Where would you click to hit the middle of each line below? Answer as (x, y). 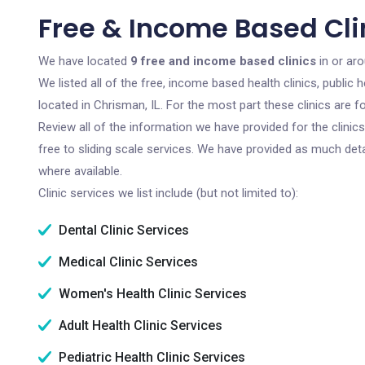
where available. (80, 171)
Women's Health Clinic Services (151, 294)
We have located (84, 61)
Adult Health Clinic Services (139, 325)
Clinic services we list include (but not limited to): (168, 193)
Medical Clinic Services (127, 262)
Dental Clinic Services (122, 230)
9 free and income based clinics (223, 61)
